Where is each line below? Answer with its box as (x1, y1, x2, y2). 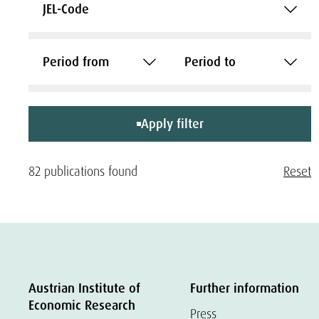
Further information (189, 280, 299, 297)
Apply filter (140, 115, 204, 132)
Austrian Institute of (28, 280, 140, 297)
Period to (184, 53, 236, 70)
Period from (43, 53, 109, 70)
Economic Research (28, 297, 135, 314)
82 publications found (28, 163, 137, 179)
